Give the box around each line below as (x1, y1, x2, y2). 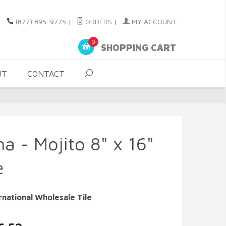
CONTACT (27, 69, 65, 78)
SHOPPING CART (98, 42, 176, 53)
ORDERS (83, 17, 112, 26)
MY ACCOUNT (130, 17, 176, 26)
